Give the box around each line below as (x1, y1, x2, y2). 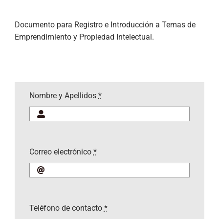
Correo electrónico (29, 147, 93, 156)
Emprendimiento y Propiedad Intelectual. (14, 32, 154, 42)
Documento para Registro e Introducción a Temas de (14, 20, 196, 29)
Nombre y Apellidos (29, 90, 98, 100)
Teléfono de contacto (29, 203, 104, 213)
